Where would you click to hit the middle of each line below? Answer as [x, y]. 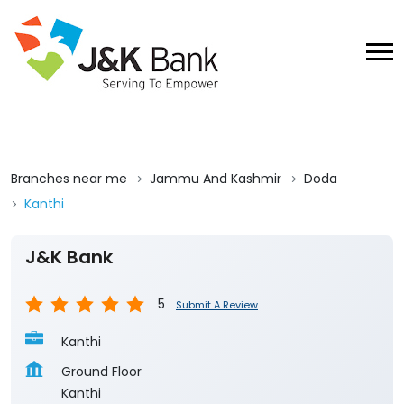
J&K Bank [69, 257]
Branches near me [69, 179]
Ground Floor [101, 372]
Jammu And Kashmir [216, 179]
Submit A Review [217, 305]
